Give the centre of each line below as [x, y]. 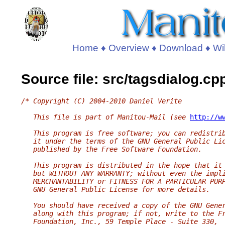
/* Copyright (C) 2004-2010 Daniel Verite [101, 101]
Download [181, 48]
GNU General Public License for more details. [116, 189]
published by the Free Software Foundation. [111, 149]
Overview [129, 48]
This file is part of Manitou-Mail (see [105, 117]
